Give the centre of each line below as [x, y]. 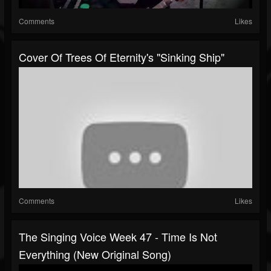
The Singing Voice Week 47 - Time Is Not [118, 237]
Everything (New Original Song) [95, 254]
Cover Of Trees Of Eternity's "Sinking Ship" [122, 57]
